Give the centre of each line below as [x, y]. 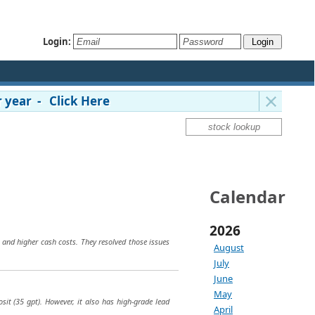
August [229, 247]
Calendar [247, 197]
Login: [57, 41]
